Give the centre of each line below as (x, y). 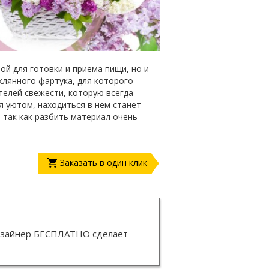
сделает (109, 234)
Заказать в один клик (104, 163)
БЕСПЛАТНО (62, 234)
